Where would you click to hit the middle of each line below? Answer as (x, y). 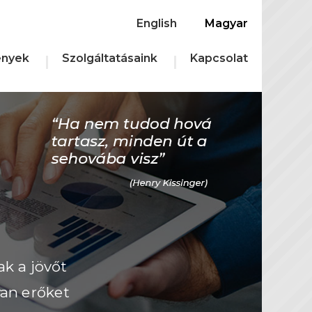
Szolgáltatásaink (110, 58)
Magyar (226, 24)
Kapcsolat (219, 58)
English (157, 23)
